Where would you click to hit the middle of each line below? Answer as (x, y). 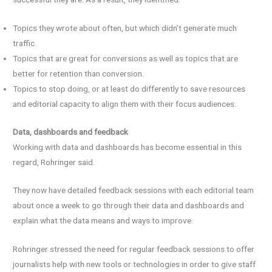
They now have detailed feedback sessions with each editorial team (134, 190)
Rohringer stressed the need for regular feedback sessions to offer (134, 249)
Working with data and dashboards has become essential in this (127, 147)
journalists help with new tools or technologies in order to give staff (134, 264)
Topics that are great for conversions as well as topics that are (126, 58)
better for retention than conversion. (79, 73)
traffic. (25, 43)
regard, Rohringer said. (54, 162)
